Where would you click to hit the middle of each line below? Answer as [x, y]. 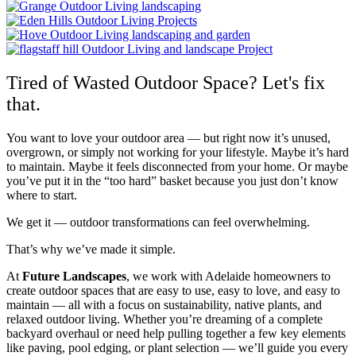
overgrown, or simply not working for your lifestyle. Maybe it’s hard [178, 152]
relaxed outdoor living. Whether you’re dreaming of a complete [164, 319]
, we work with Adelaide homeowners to [228, 276]
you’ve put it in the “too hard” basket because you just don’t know [172, 180]
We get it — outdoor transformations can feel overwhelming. [158, 222]
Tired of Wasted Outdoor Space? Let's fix [166, 82]
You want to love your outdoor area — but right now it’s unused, [168, 137]
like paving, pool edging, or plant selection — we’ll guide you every [177, 347]
